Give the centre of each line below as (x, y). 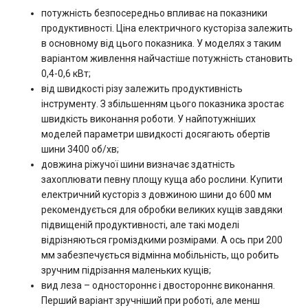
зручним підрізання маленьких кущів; (126, 270)
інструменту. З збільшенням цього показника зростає (163, 104)
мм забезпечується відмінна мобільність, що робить (160, 255)
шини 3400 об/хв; (80, 149)
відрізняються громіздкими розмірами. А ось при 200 (162, 240)
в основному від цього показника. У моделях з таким (161, 43)
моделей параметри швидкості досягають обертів (156, 134)
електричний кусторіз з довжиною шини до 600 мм (156, 195)
